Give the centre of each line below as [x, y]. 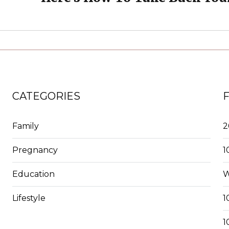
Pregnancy [35, 150]
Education [33, 174]
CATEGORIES [46, 96]
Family [25, 126]
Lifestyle [29, 198]
